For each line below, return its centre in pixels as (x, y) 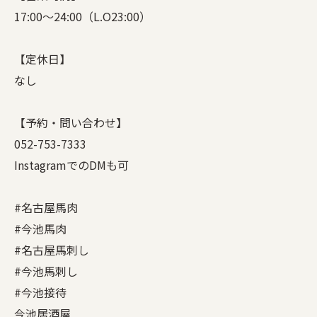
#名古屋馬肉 (46, 207)
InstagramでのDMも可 (71, 165)
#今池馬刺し (46, 271)
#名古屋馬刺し (52, 249)
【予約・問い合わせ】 (71, 122)
